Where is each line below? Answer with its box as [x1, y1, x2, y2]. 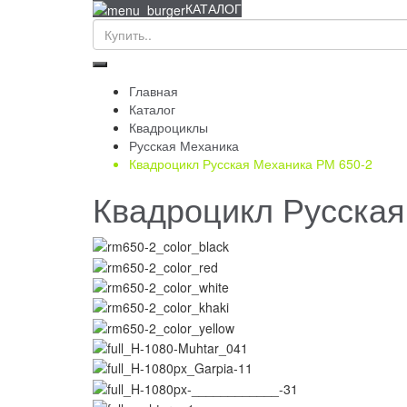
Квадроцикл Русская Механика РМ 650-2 [129, 154, 372, 173]
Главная [129, 81, 178, 100]
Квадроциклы [129, 117, 208, 136]
